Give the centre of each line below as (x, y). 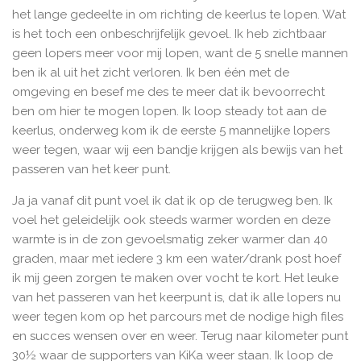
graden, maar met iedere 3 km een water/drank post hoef (176, 259)
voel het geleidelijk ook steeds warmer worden (146, 220)
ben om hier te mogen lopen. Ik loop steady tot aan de (169, 112)
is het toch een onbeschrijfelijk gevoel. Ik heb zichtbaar (169, 34)
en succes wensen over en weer (104, 336)
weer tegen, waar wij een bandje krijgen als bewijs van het (177, 150)
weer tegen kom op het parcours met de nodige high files (178, 317)
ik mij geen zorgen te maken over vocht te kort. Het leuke (175, 278)
